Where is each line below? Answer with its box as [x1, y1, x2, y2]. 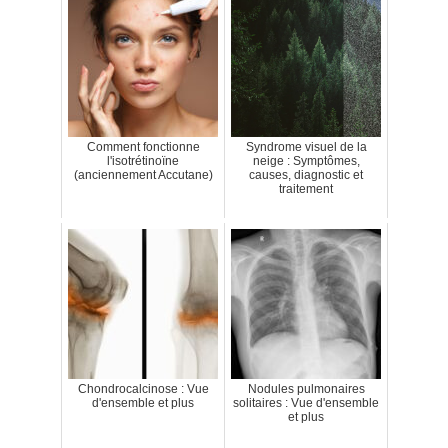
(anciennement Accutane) [73, 168, 213, 182]
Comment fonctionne [86, 140, 200, 154]
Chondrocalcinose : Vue [77, 382, 209, 396]
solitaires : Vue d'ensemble [233, 396, 379, 410]
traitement [279, 182, 333, 196]
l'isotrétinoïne [107, 154, 179, 168]
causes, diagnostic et [249, 168, 363, 182]
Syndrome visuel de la [245, 140, 367, 154]
